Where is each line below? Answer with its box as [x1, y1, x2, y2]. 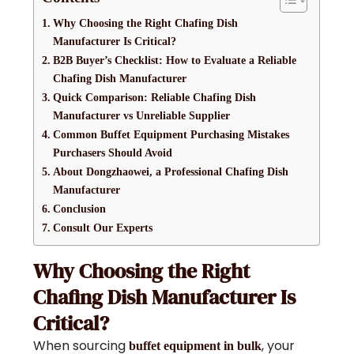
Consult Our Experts [53, 220, 153, 234]
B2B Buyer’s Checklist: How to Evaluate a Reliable [53, 53, 297, 66]
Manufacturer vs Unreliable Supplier [53, 108, 231, 122]
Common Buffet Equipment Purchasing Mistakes [53, 127, 290, 141]
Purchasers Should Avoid [53, 145, 173, 159]
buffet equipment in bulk [129, 338, 262, 352]
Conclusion [53, 201, 107, 215]
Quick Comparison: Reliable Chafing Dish [53, 90, 257, 104]
